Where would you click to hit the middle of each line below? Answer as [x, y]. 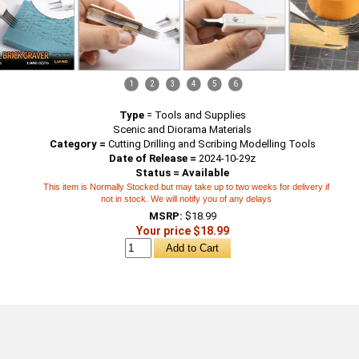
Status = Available [183, 173]
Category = [77, 144]
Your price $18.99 [182, 231]
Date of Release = [153, 158]
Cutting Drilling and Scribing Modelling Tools [210, 144]
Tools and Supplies [200, 115]
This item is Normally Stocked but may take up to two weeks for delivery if [187, 187]
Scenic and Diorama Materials [183, 129]
